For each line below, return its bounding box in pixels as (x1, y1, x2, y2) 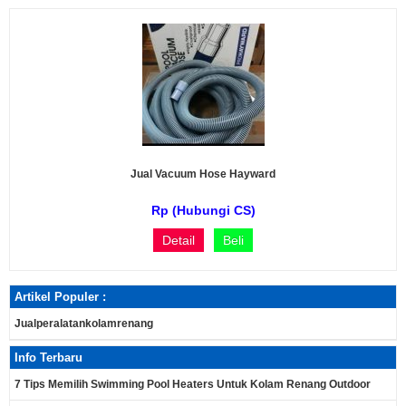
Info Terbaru (14, 351, 82, 364)
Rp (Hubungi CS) (150, 203, 256, 217)
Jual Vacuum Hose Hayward (130, 168, 275, 180)
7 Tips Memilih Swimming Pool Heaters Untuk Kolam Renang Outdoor (14, 378, 371, 391)
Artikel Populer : (14, 290, 106, 304)
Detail (162, 233, 195, 247)
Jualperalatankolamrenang (14, 317, 153, 330)
